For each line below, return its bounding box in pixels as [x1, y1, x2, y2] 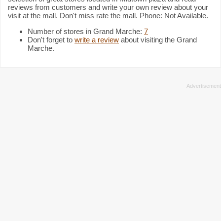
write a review [74, 35, 119, 44]
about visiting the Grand [119, 35, 197, 44]
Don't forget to [28, 35, 74, 44]
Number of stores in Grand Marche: [28, 27, 144, 36]
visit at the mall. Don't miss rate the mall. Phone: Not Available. [8, 11, 208, 20]
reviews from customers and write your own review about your [8, 2, 208, 11]
